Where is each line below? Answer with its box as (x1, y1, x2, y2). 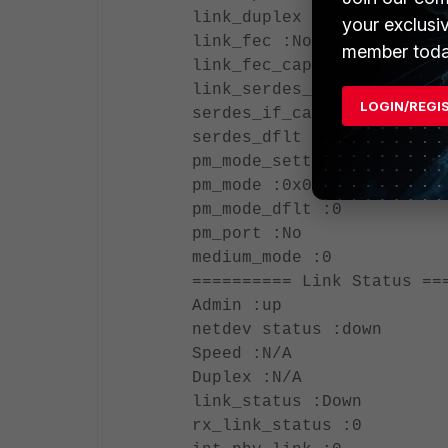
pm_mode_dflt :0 (192, 201, 342, 219)
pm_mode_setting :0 (192, 153, 372, 171)
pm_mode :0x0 (192, 177, 312, 195)
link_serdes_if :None (192, 81, 392, 99)
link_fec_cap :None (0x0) (192, 57, 432, 75)
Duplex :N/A (192, 369, 302, 387)
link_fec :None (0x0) (192, 33, 392, 51)
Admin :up (192, 297, 282, 315)
